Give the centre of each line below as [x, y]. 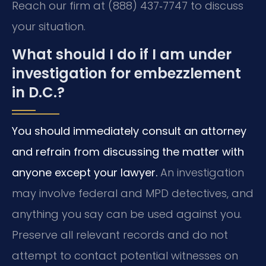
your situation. [49, 26]
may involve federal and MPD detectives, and [133, 194]
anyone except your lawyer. [85, 173]
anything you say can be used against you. [127, 214]
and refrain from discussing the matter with [128, 152]
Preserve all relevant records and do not [120, 235]
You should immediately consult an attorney [129, 131]
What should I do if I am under [122, 55]
